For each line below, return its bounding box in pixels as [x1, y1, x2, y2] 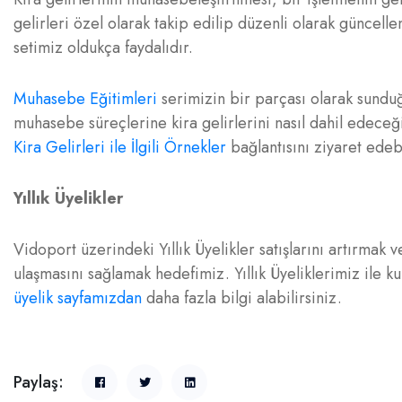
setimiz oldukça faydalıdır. [13, 36, 193, 59]
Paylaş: [13, 370, 64, 394]
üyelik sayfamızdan [13, 286, 142, 310]
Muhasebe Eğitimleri [13, 87, 157, 110]
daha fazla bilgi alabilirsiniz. [142, 286, 342, 310]
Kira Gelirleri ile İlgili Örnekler [13, 135, 226, 159]
